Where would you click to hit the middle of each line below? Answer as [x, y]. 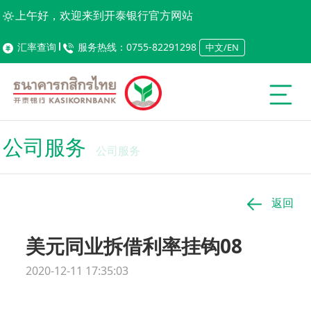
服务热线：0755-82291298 [137, 47]
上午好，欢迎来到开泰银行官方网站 [104, 15]
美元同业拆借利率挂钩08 [134, 246]
